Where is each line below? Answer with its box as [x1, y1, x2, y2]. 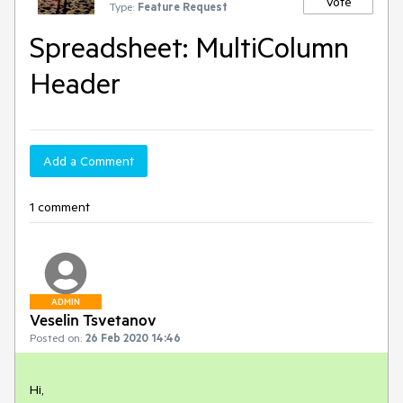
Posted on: [30, 330, 82, 345]
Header [30, 65, 121, 101]
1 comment [30, 199, 90, 215]
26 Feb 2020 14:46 [85, 330, 181, 345]
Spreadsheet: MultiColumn [30, 29, 349, 65]
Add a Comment [43, 153, 134, 169]
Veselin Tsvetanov [30, 309, 157, 329]
